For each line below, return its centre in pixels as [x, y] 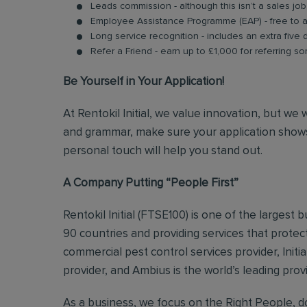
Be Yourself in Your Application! [145, 82]
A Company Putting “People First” [151, 183]
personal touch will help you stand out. [163, 151]
